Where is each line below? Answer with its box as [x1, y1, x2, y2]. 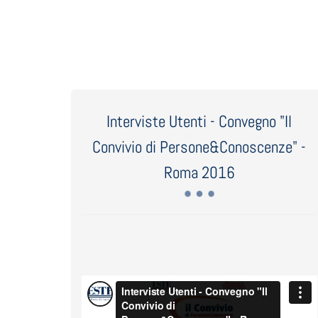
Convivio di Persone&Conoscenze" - [92, 136, 307, 158]
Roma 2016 [163, 162, 235, 183]
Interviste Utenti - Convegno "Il [106, 111, 292, 132]
